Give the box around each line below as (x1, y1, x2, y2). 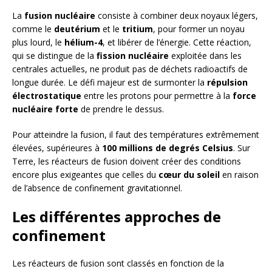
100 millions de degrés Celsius (102, 142, 233, 154)
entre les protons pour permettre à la (81, 90, 233, 102)
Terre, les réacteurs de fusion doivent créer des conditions (12, 155, 241, 168)
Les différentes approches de (12, 206, 221, 227)
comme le (12, 23, 54, 35)
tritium (122, 23, 153, 35)
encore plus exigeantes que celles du (12, 169, 158, 181)
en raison (220, 169, 259, 181)
